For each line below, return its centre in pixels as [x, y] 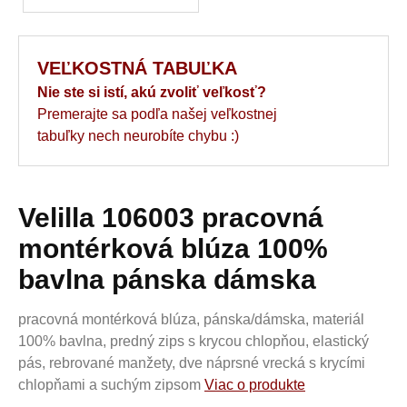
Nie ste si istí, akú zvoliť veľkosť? [152, 92]
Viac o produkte [255, 385]
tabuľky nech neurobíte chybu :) [138, 136]
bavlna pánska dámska [167, 279]
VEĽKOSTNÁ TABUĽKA [137, 68]
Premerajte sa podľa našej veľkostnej [157, 114]
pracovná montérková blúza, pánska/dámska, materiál [191, 319]
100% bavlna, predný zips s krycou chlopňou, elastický [194, 341]
